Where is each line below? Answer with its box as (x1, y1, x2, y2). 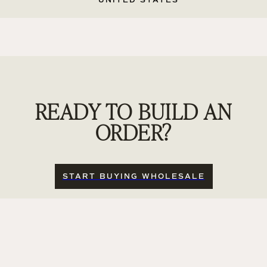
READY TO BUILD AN (35, 96, 232, 125)
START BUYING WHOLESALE (62, 172, 205, 181)
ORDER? (95, 117, 172, 146)
